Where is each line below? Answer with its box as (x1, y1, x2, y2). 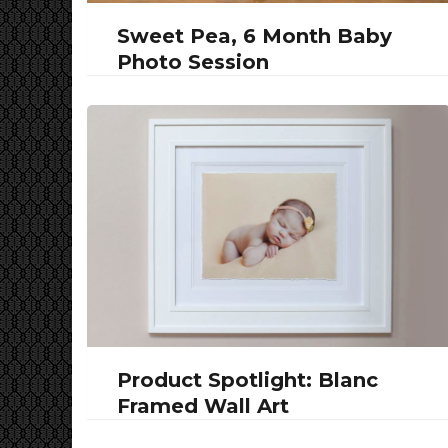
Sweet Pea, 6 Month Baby (117, 23, 392, 48)
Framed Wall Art (117, 393, 289, 418)
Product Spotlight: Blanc (117, 367, 378, 392)
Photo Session (117, 49, 269, 74)
